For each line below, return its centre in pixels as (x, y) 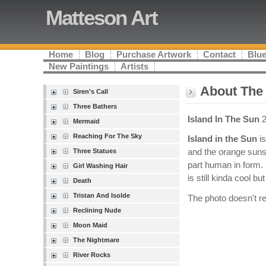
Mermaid (87, 121)
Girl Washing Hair (101, 166)
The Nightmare (96, 240)
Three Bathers (95, 106)
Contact (220, 55)
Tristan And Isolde (102, 195)
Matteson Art (102, 18)
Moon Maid (91, 225)
